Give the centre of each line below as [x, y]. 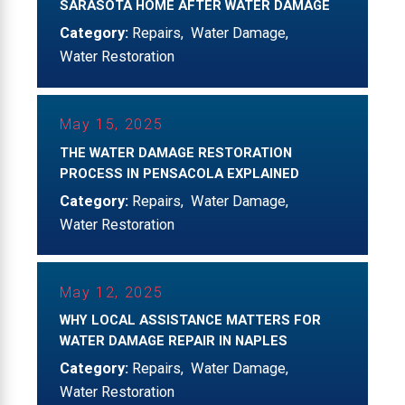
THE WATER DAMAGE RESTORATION [175, 152]
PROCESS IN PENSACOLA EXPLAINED [179, 173]
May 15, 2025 [111, 125]
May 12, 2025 [111, 292]
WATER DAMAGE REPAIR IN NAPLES [173, 341]
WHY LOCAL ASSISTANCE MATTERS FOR [190, 320]
